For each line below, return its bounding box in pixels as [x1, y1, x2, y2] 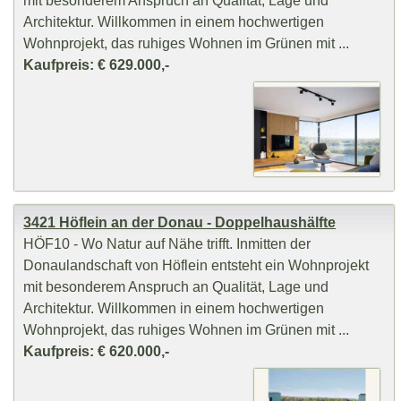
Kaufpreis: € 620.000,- [23, 343, 170, 360]
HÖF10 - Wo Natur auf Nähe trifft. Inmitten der [23, 235, 311, 252]
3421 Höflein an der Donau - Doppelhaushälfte [23, 214, 337, 231]
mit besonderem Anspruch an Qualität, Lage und [23, 278, 329, 295]
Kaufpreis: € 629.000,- [23, 55, 170, 73]
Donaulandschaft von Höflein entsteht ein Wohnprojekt [23, 257, 370, 274]
